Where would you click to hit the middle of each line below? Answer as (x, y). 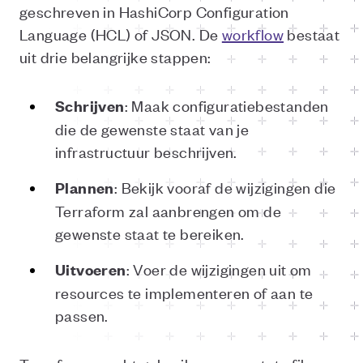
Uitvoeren (91, 269)
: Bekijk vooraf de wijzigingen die (225, 187)
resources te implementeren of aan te (184, 292)
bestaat (312, 34)
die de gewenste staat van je (152, 128)
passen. (82, 315)
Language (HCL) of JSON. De (121, 34)
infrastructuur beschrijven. (146, 151)
